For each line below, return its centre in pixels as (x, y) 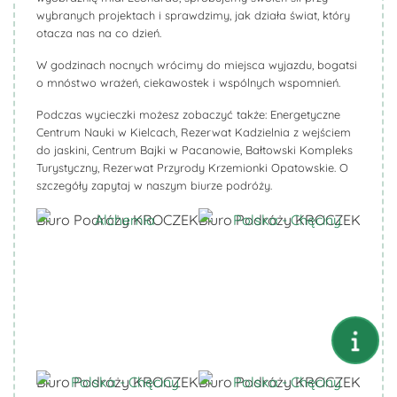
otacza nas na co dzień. (99, 33)
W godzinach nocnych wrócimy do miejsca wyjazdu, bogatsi (197, 65)
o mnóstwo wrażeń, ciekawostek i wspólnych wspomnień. (188, 82)
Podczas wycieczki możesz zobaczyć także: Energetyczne (188, 114)
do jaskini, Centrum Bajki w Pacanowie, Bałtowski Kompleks (195, 150)
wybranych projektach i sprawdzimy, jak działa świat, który (193, 15)
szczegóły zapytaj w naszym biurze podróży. (154, 185)
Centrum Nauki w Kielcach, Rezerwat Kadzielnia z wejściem (194, 132)
